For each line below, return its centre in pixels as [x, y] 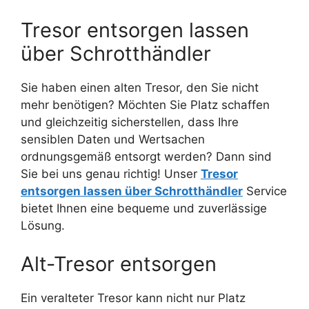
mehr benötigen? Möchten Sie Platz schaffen [145, 105]
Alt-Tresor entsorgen [119, 263]
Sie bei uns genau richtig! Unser [111, 174]
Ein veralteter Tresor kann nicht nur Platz [133, 298]
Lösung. [43, 226]
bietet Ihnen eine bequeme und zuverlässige [144, 209]
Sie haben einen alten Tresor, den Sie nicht [140, 88]
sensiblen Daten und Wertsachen [113, 140]
